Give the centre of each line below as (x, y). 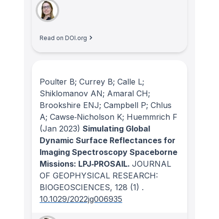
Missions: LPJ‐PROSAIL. (86, 164)
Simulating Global (116, 129)
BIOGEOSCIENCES (75, 187)
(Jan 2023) (60, 129)
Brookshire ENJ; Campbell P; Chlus (106, 105)
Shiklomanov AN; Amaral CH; (95, 94)
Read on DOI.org (63, 38)
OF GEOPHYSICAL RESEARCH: (99, 176)
